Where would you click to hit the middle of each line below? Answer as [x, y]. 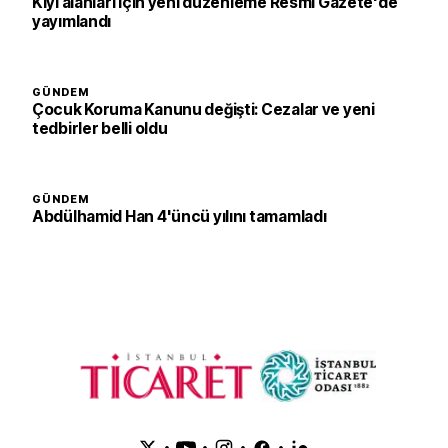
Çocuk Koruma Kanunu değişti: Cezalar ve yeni [203, 109]
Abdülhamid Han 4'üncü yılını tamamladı [179, 216]
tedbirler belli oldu [100, 128]
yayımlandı [72, 21]
